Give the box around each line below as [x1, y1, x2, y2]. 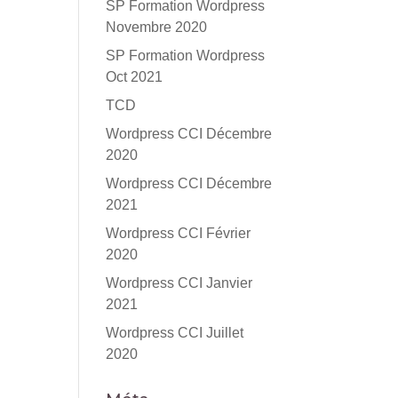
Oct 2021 [106, 69, 163, 84]
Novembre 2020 [106, 20, 208, 35]
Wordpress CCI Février [106, 226, 251, 241]
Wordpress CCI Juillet [106, 325, 244, 340]
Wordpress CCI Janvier [106, 275, 253, 291]
